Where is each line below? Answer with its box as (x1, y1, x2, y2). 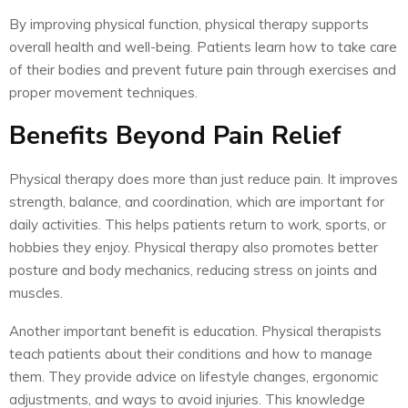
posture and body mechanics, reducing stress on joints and (9, 261, 377, 280)
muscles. (9, 284, 63, 302)
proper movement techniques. (9, 84, 198, 102)
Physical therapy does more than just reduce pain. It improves (9, 170, 398, 189)
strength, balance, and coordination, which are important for (9, 193, 384, 211)
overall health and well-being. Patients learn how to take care (9, 38, 397, 56)
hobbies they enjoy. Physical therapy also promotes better (9, 239, 378, 257)
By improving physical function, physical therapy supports (9, 15, 369, 34)
